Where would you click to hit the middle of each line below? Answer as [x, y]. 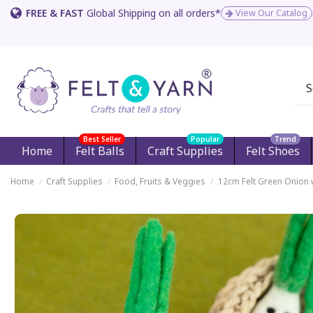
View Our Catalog [270, 13]
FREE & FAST [55, 13]
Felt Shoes [273, 151]
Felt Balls [100, 151]
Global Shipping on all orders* [152, 13]
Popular [205, 139]
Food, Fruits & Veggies [160, 181]
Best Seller [102, 139]
